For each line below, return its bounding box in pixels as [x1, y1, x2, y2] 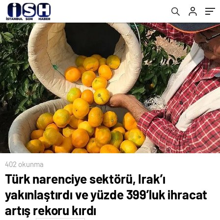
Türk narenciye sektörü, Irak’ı [5, 170, 165, 186]
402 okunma [5, 159, 44, 168]
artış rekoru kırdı [5, 202, 97, 218]
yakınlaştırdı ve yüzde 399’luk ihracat [5, 186, 208, 202]
